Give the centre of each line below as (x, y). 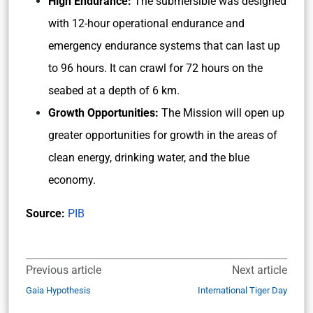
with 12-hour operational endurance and (146, 23)
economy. (72, 180)
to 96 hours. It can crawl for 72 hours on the (155, 68)
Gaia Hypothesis (58, 290)
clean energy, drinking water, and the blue (149, 158)
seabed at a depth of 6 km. (115, 90)
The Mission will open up (221, 113)
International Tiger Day (242, 290)
